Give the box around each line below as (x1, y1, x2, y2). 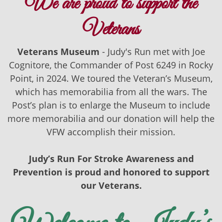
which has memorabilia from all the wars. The (15, 86, 207, 98)
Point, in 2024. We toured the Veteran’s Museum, (9, 72, 213, 85)
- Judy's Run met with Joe (99, 46, 205, 58)
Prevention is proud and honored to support (12, 166, 210, 178)
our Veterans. (80, 179, 142, 192)
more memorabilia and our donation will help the (7, 112, 215, 125)
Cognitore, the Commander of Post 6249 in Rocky (9, 59, 213, 71)
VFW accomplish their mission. (47, 126, 175, 138)
